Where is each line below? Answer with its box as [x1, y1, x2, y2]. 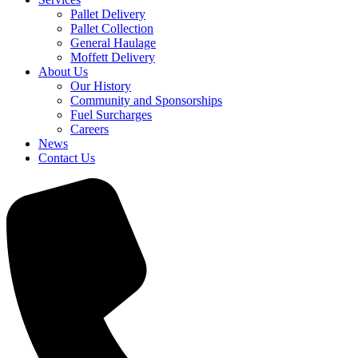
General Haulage [70, 36, 156, 50]
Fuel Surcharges [70, 108, 152, 122]
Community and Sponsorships [70, 93, 222, 108]
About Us [38, 65, 88, 79]
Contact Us [38, 151, 95, 165]
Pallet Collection [70, 22, 153, 36]
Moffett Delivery [70, 50, 155, 65]
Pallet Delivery [70, 7, 145, 22]
